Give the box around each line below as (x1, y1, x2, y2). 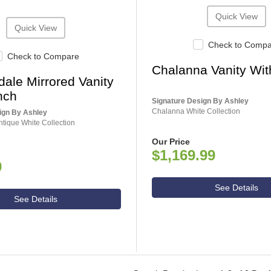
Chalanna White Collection (151, 107, 240, 116)
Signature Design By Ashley (151, 97, 249, 106)
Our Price (151, 137, 190, 147)
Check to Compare (7, 51, 79, 62)
